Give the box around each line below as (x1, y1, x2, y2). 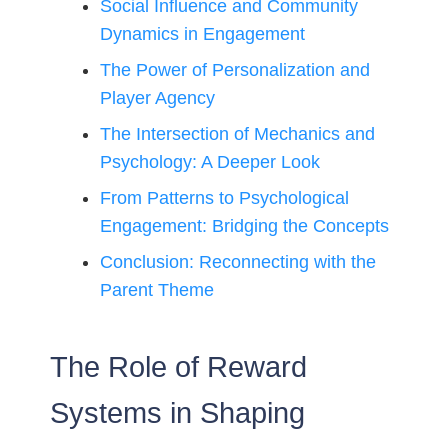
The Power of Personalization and (100, 60, 371, 81)
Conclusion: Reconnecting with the (100, 252, 377, 273)
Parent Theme (100, 280, 215, 301)
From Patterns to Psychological (100, 188, 350, 209)
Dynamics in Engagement (100, 24, 306, 45)
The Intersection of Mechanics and (100, 124, 376, 145)
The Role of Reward (50, 351, 308, 384)
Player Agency (100, 88, 216, 109)
